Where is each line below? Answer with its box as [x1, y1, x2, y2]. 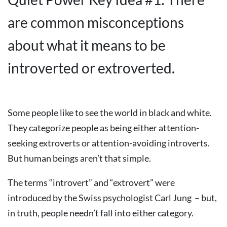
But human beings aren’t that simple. [8, 153, 151, 164]
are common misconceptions [8, 14, 184, 31]
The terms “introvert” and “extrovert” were [8, 177, 175, 188]
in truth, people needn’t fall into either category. [8, 207, 194, 218]
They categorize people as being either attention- [8, 122, 199, 133]
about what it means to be [8, 36, 166, 54]
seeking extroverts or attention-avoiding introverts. [8, 137, 210, 148]
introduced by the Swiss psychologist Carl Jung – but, [8, 192, 217, 203]
